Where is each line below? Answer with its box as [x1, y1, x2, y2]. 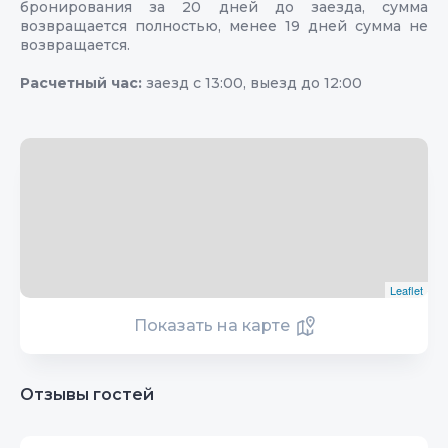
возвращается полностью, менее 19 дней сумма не [20, 16, 428, 35]
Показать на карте [133, 315, 290, 335]
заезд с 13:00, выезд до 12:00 [146, 73, 362, 92]
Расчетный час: [20, 73, 146, 92]
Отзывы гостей [20, 384, 154, 404]
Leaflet [390, 281, 423, 298]
